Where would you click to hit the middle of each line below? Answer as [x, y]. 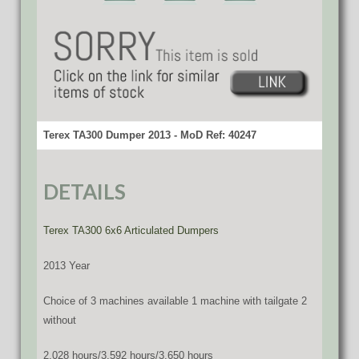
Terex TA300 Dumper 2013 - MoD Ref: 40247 [150, 135]
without [60, 320]
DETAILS [85, 191]
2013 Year [67, 265]
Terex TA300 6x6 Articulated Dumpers [131, 230]
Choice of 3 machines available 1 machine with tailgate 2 [175, 301]
